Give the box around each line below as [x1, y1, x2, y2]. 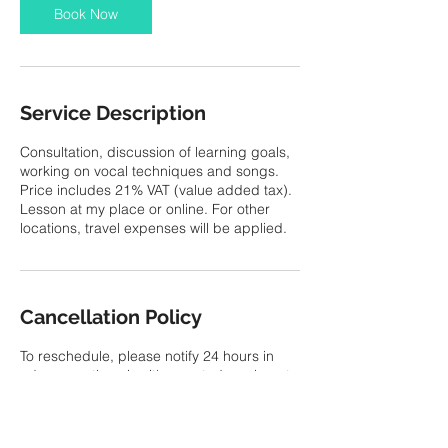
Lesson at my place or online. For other [20, 200, 270, 218]
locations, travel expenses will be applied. [20, 219, 287, 237]
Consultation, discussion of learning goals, [20, 143, 290, 161]
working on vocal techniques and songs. [20, 162, 279, 180]
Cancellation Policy [20, 305, 202, 329]
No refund [20, 385, 84, 403]
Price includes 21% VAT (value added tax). [20, 181, 292, 199]
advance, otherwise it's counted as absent [20, 366, 290, 384]
